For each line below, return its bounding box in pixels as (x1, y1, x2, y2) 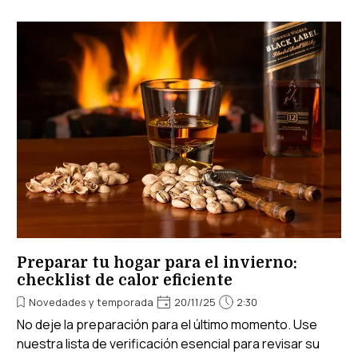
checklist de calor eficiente (17, 271, 233, 289)
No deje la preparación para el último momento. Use (17, 315, 317, 333)
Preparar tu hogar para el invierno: (17, 253, 297, 272)
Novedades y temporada (29, 294, 153, 309)
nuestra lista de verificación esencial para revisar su (17, 334, 320, 352)
